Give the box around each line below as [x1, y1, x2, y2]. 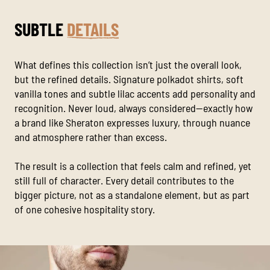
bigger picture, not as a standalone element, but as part [14, 188, 250, 202]
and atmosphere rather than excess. [14, 130, 167, 144]
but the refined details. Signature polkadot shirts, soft [14, 72, 243, 86]
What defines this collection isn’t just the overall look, [14, 58, 242, 72]
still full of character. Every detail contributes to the [14, 174, 234, 187]
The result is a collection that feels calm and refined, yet [14, 159, 251, 173]
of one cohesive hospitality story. [14, 202, 155, 216]
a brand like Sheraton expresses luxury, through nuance [14, 116, 250, 130]
